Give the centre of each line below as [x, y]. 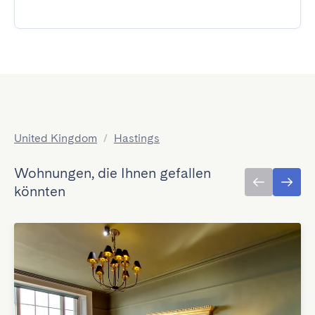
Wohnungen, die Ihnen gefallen [112, 173]
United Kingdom [56, 138]
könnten [40, 191]
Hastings [137, 138]
